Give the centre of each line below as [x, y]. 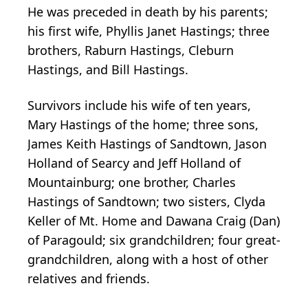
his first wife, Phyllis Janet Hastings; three [148, 31]
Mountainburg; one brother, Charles [132, 183]
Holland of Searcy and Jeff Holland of [134, 163]
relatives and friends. [89, 279]
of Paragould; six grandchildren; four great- [154, 240]
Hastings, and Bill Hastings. [108, 70]
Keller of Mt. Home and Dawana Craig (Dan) [154, 221]
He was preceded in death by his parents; [148, 12]
